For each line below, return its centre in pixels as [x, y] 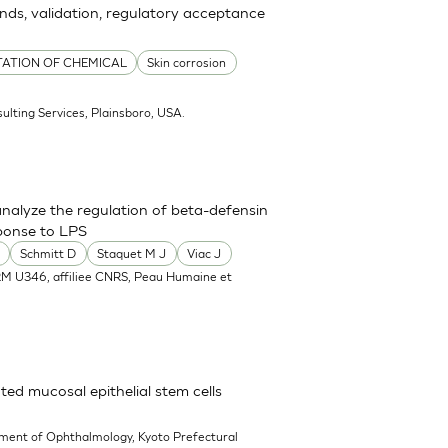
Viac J [204, 254]
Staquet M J [132, 254]
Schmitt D [48, 254]
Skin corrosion [187, 63]
